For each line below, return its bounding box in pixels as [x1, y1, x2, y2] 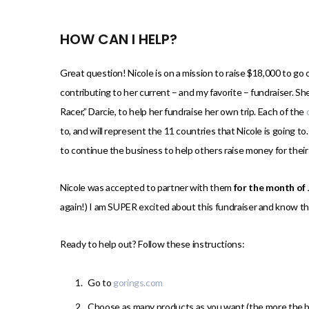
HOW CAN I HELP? [60, 30, 177, 50]
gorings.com [112, 277, 163, 289]
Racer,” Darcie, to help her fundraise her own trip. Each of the [60, 106, 306, 118]
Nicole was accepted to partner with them [60, 181, 234, 194]
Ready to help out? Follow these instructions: [60, 238, 245, 250]
